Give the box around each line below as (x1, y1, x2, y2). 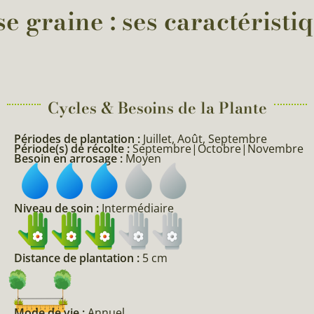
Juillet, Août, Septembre (143, 130, 267, 146)
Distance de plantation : (14, 250, 142, 266)
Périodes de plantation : (14, 130, 143, 146)
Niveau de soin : (14, 200, 102, 216)
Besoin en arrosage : (14, 150, 125, 166)
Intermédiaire (102, 200, 174, 216)
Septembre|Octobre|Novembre (132, 140, 303, 156)
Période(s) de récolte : (14, 140, 132, 156)
